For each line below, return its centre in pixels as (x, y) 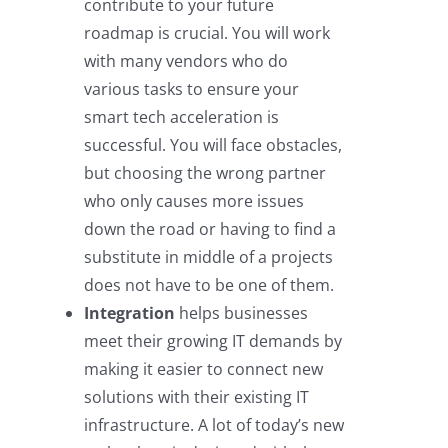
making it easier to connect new (203, 369)
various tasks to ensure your (191, 89)
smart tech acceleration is (181, 117)
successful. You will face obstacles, (212, 145)
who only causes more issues (193, 201)
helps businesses (241, 313)
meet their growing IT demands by (212, 341)
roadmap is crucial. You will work (206, 33)
